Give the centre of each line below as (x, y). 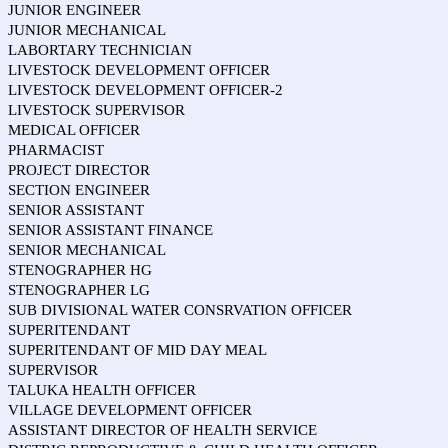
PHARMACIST (56, 150)
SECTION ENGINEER (79, 190)
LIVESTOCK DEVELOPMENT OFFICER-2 (145, 90)
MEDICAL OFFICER (74, 130)
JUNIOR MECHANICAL (87, 30)
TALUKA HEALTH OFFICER (102, 390)
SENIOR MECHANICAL (87, 250)
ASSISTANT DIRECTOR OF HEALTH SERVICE (162, 430)
